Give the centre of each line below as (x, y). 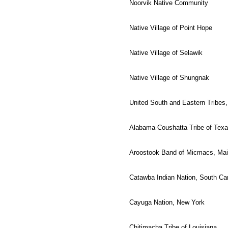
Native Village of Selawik (166, 52)
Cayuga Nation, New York (167, 202)
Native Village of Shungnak (169, 77)
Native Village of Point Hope (171, 27)
